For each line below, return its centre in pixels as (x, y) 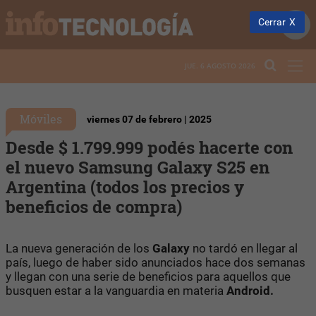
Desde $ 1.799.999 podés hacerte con (149, 147)
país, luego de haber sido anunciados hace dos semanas (156, 262)
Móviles (41, 119)
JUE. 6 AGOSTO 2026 (220, 66)
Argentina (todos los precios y (125, 187)
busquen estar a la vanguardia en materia (116, 290)
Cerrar (272, 22)
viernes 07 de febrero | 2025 (149, 119)
